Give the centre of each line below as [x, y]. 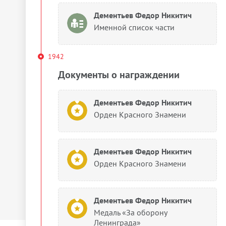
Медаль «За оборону [130, 212]
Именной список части [134, 27]
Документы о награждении [119, 75]
